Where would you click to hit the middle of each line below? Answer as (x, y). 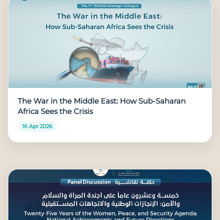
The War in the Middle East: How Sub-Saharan (102, 101)
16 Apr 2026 (37, 126)
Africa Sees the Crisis (55, 112)
